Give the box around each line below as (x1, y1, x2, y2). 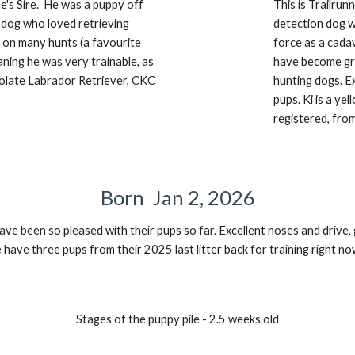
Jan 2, (151, 185, 208, 209)
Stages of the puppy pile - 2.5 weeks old (76, 312, 279, 326)
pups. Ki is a (273, 93, 335, 107)
